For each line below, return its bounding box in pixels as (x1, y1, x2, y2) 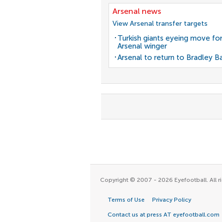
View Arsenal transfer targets (112, 19, 208, 28)
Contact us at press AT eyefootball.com (108, 211, 220, 218)
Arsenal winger (117, 42, 167, 51)
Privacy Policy (152, 196, 191, 203)
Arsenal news (112, 6, 161, 16)
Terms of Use (108, 196, 145, 203)
